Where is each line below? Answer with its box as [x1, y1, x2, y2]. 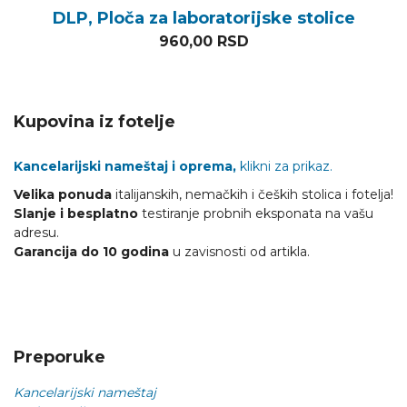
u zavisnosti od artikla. [169, 243, 310, 260]
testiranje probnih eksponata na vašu [138, 205, 373, 222]
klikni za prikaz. [236, 158, 333, 174]
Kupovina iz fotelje [14, 112, 175, 132]
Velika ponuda [14, 186, 112, 203]
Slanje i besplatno [14, 205, 138, 222]
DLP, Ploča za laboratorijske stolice [52, 8, 355, 28]
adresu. [14, 224, 59, 241]
